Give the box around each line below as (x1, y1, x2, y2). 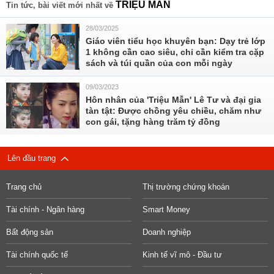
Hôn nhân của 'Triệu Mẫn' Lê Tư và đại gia (86, 95, 261, 105)
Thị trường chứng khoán (142, 182, 229, 191)
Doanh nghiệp (142, 228, 191, 237)
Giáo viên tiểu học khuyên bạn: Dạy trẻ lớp (86, 36, 265, 46)
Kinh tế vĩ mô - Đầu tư (142, 250, 222, 259)
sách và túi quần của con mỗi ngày (86, 58, 232, 68)
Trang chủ (6, 182, 42, 191)
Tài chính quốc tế (6, 250, 68, 259)
